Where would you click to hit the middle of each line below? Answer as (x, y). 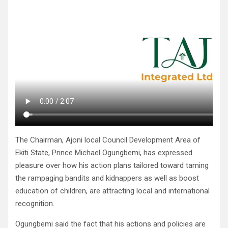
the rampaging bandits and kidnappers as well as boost (107, 178)
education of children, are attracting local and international (112, 191)
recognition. (35, 204)
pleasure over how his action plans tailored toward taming (112, 166)
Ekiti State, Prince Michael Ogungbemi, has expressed (104, 153)
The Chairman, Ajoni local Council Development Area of (108, 140)
